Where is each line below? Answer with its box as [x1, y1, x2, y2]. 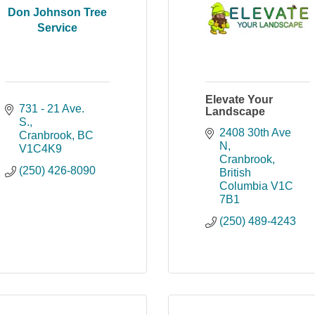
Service [37, 21, 77, 34]
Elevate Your [205, 94, 273, 105]
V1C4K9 [19, 143, 62, 155]
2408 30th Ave [219, 127, 291, 139]
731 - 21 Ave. [19, 103, 84, 115]
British [219, 167, 251, 179]
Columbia [219, 180, 268, 192]
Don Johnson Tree [8, 6, 107, 18]
